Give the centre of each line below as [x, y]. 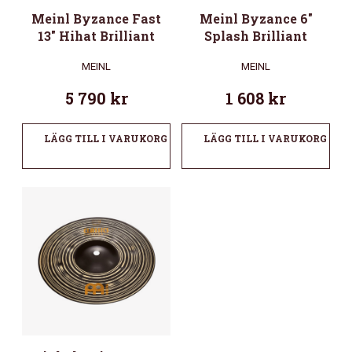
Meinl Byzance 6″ [256, 19]
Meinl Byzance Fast [96, 19]
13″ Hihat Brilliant [96, 36]
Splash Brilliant [256, 36]
